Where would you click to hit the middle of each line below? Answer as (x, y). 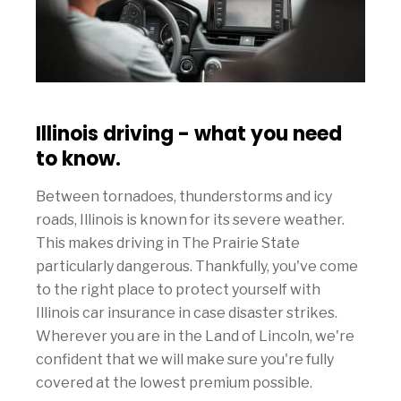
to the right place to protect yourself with (178, 290)
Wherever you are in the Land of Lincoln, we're (195, 337)
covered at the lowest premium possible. (174, 383)
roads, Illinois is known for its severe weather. (190, 220)
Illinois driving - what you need (189, 134)
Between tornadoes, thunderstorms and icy (184, 197)
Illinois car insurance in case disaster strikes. (187, 313)
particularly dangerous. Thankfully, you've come (197, 267)
